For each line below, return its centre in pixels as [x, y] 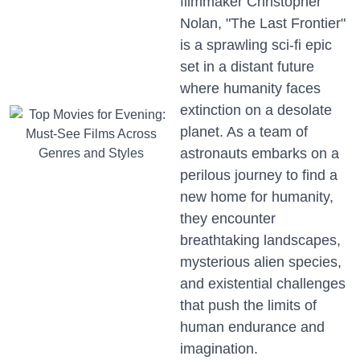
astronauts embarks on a [260, 154]
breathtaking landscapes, [260, 241]
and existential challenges [263, 284]
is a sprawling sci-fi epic [256, 45]
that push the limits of [248, 306]
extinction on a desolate [256, 110]
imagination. [219, 349]
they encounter [228, 219]
